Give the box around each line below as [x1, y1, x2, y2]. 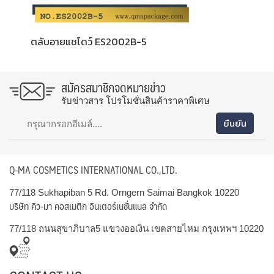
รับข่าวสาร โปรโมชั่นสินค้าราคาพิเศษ [61, 95, 210, 106]
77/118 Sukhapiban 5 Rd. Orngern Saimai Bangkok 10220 [9, 187, 239, 198]
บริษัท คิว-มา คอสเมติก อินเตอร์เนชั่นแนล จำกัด [9, 198, 167, 215]
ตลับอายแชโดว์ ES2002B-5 [31, 34, 146, 50]
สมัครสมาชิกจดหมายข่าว [61, 77, 166, 98]
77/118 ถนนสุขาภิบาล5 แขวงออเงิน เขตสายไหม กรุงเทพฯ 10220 [9, 223, 264, 234]
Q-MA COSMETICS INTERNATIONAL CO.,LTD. [9, 161, 177, 179]
